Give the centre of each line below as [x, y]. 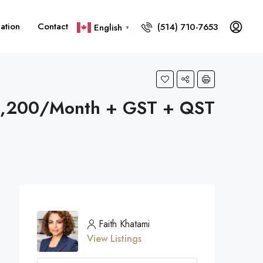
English [108, 27]
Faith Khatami [124, 224]
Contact [53, 26]
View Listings [114, 239]
